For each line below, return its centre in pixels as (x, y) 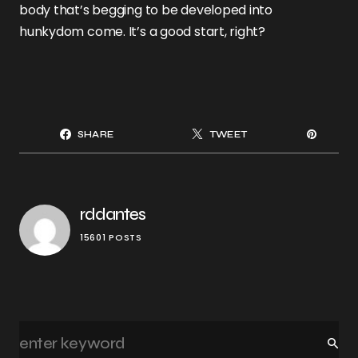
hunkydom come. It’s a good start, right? (143, 32)
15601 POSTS (111, 237)
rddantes (113, 215)
